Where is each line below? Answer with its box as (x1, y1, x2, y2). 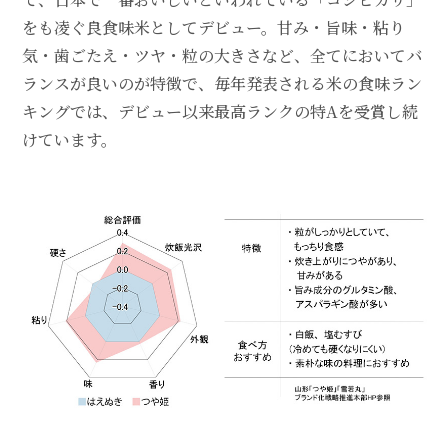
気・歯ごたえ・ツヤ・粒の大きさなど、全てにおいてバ (21, 43, 422, 67)
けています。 (21, 127, 117, 151)
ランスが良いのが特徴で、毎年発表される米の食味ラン (21, 71, 422, 95)
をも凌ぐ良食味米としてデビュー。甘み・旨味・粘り (21, 15, 405, 39)
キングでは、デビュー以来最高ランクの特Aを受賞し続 (21, 99, 418, 123)
